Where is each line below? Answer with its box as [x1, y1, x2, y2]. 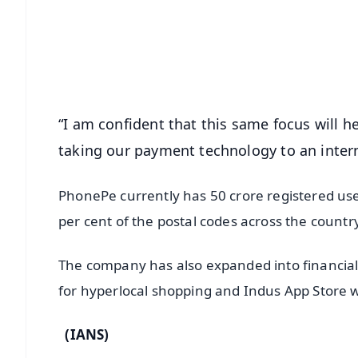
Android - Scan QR [199, 53, 299, 69]
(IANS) [58, 324, 109, 344]
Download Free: [167, 27, 253, 43]
